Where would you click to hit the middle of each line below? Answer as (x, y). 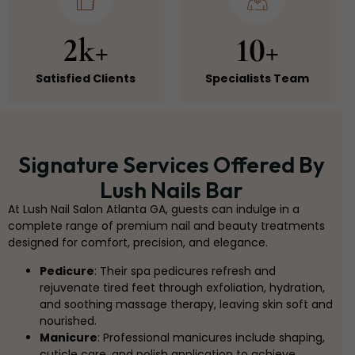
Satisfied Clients (86, 79)
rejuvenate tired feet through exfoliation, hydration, (182, 288)
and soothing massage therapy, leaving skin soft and (186, 305)
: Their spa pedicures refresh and (185, 271)
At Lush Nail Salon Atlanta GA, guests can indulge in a (154, 210)
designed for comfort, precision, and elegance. (138, 243)
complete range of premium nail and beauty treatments (166, 226)
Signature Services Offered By (172, 165)
